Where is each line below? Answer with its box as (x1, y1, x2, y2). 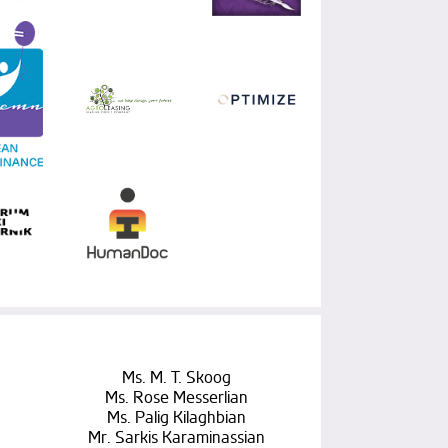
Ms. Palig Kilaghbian (106, 407, 246, 428)
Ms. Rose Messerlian (104, 387, 248, 408)
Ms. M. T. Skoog (121, 367, 231, 388)
